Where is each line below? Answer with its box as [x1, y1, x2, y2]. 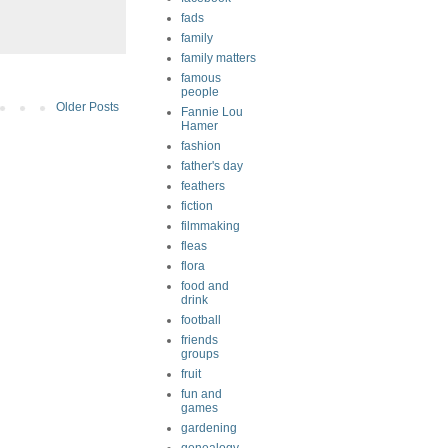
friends [181, 333, 218, 347]
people [181, 85, 219, 99]
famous [181, 71, 221, 85]
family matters [181, 51, 256, 65]
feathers [181, 179, 225, 193]
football [181, 313, 221, 327]
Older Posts [56, 100, 119, 114]
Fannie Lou [181, 105, 243, 119]
